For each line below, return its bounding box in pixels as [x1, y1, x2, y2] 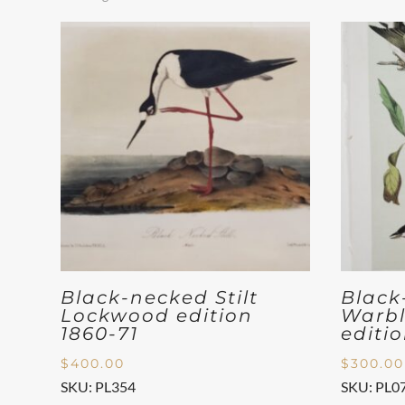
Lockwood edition [61, 305, 254, 327]
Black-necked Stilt [61, 287, 259, 309]
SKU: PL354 [61, 378, 137, 396]
